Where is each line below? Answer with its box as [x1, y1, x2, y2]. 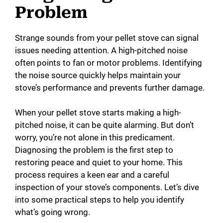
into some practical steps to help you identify [15, 195, 184, 205]
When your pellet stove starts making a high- [15, 108, 181, 118]
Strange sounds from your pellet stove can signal [15, 32, 199, 43]
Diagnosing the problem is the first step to [15, 145, 173, 155]
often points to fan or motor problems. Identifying [15, 57, 202, 68]
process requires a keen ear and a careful [15, 170, 169, 180]
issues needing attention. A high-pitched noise [15, 45, 188, 55]
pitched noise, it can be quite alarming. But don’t [15, 120, 194, 130]
